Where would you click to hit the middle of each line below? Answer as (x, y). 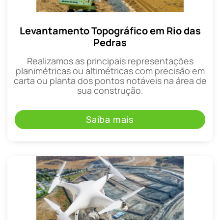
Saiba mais (110, 119)
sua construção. (110, 91)
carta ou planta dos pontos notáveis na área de (110, 81)
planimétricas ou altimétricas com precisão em (110, 71)
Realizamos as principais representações (110, 61)
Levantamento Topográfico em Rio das (110, 31)
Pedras (110, 43)
